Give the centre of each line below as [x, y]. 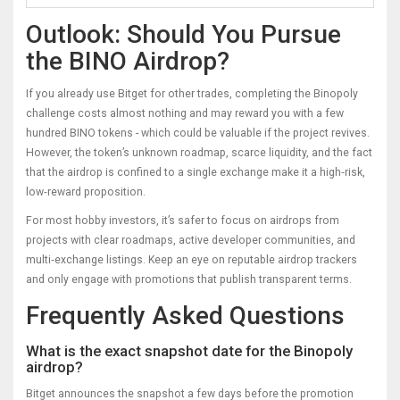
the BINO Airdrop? [128, 61]
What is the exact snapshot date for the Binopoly [189, 350]
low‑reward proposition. [86, 192]
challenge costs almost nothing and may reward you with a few [185, 113]
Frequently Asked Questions [185, 315]
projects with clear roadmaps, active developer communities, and [191, 240]
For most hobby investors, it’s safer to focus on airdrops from [183, 220]
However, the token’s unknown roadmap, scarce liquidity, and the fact [199, 152]
